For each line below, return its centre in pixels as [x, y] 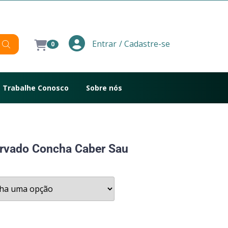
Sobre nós [104, 88]
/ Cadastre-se [144, 44]
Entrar [103, 44]
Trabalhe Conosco [36, 88]
